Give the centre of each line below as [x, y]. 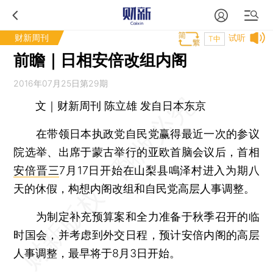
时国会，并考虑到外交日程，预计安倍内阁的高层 [136, 235]
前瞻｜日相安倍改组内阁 [101, 60]
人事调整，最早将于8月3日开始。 [97, 253]
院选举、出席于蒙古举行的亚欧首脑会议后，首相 [136, 152]
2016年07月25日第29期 [61, 83]
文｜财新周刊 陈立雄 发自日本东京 [121, 106]
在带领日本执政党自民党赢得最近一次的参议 [136, 134]
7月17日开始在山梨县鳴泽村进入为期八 [159, 170]
